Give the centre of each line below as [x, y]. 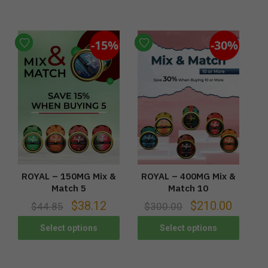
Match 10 [188, 188]
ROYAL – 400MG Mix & [188, 176]
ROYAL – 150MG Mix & [68, 176]
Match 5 [68, 188]
